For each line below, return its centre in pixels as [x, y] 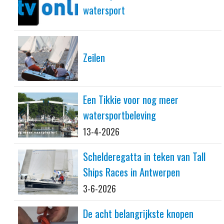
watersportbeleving [119, 115]
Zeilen [94, 57]
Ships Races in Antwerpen [131, 172]
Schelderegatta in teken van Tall [144, 156]
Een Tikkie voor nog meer [131, 99]
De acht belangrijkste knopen [138, 213]
